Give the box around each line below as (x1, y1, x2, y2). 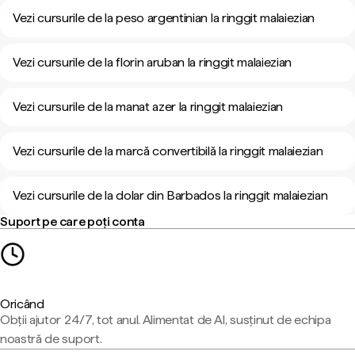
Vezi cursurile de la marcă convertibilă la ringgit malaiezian (13, 143, 323, 158)
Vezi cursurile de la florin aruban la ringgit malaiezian (13, 55, 292, 70)
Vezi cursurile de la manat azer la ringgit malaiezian (13, 99, 284, 114)
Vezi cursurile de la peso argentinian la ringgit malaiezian (13, 10, 315, 25)
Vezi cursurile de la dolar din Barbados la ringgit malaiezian (13, 188, 328, 203)
